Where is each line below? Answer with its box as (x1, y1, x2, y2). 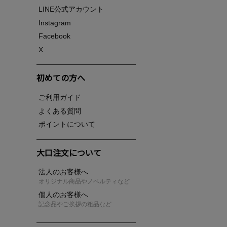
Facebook (39, 32, 70, 41)
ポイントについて (39, 120, 95, 129)
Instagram (39, 18, 71, 27)
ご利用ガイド (39, 93, 81, 102)
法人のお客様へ (39, 168, 88, 176)
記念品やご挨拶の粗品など (39, 201, 111, 208)
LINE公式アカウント (39, 5, 104, 14)
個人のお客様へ (39, 191, 88, 199)
